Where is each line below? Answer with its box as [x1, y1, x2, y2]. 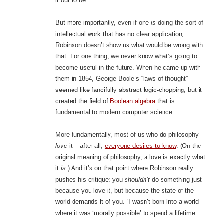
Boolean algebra [109, 97, 155, 105]
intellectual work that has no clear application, [55, 30, 184, 38]
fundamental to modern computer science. [55, 109, 174, 116]
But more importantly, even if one [55, 19, 151, 27]
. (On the [176, 142, 201, 150]
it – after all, [67, 142, 105, 150]
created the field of [55, 97, 110, 105]
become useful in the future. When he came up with [55, 64, 200, 72]
